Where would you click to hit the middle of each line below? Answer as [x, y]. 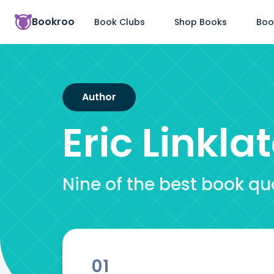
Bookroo [53, 22]
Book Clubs [120, 22]
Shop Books [201, 22]
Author [99, 97]
